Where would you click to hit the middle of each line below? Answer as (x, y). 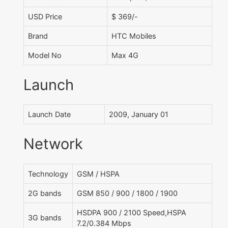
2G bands (45, 193)
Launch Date (49, 115)
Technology (48, 174)
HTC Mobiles (134, 36)
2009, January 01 (139, 115)
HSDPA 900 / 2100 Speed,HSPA (132, 212)
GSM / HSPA (98, 174)
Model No (45, 55)
